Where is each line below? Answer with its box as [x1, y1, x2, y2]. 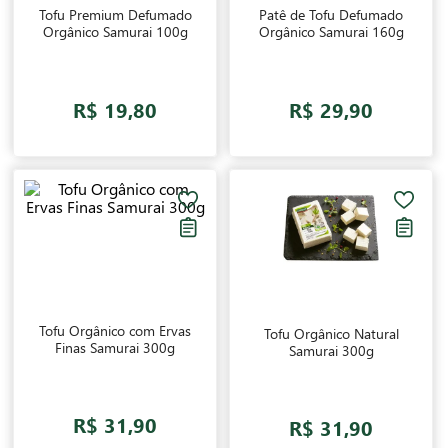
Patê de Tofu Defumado [259, 5, 403, 24]
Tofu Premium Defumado [38, 5, 192, 24]
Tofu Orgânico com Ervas [39, 320, 191, 340]
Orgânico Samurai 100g [42, 22, 188, 41]
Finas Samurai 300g [55, 337, 175, 357]
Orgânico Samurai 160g [258, 22, 404, 41]
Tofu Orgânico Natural [263, 323, 399, 343]
